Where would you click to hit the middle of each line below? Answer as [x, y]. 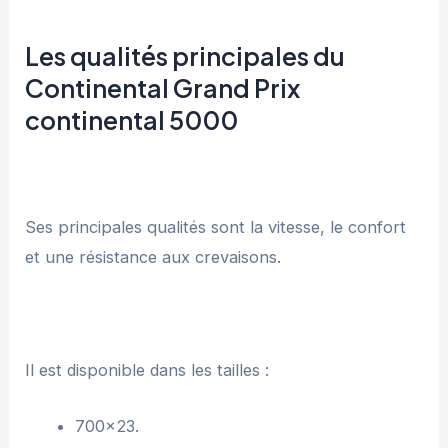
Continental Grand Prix [163, 88]
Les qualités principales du [185, 56]
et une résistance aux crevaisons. [153, 257]
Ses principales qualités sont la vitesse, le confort [216, 227]
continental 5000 [132, 120]
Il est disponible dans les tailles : [147, 369]
